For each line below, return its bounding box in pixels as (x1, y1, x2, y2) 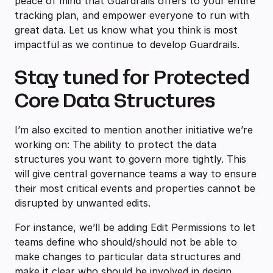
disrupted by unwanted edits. (15, 197, 154, 210)
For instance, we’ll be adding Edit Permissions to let (15, 221, 255, 234)
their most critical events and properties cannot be (15, 182, 255, 195)
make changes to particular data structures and (15, 250, 241, 263)
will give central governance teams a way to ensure (15, 168, 257, 180)
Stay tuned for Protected (15, 64, 250, 92)
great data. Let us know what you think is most (15, 24, 238, 37)
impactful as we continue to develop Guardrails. (15, 38, 243, 51)
